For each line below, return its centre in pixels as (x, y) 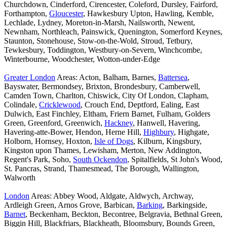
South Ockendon (100, 160)
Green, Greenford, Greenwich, (54, 123)
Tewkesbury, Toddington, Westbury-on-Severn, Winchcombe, (103, 50)
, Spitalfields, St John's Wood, (175, 160)
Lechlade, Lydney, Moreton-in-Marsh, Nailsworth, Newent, (100, 23)
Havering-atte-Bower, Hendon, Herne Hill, (74, 132)
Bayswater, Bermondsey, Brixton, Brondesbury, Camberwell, (102, 87)
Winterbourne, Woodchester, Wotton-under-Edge (82, 59)
